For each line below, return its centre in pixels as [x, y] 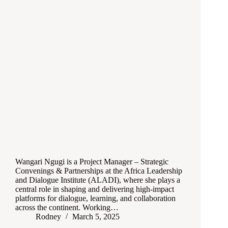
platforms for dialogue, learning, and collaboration [95, 198]
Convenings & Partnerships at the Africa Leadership [99, 171]
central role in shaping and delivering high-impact [95, 189]
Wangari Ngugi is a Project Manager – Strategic [92, 162]
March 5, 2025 [96, 217]
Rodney [48, 217]
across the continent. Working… [67, 208]
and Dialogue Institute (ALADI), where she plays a [98, 180]
